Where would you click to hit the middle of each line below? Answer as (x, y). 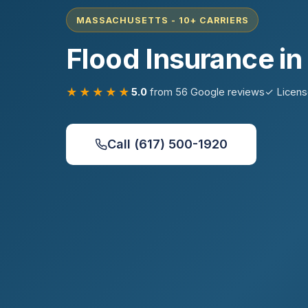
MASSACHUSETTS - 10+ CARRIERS (162, 20)
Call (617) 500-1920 (167, 144)
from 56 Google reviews (206, 92)
